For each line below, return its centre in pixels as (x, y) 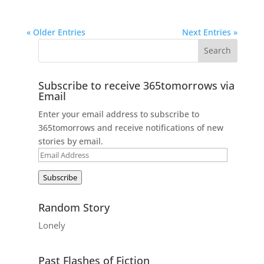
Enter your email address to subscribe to (118, 114)
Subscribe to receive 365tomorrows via (136, 85)
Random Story (74, 207)
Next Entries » (210, 32)
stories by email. (70, 141)
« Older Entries (56, 32)
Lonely (52, 225)
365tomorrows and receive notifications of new (131, 127)
